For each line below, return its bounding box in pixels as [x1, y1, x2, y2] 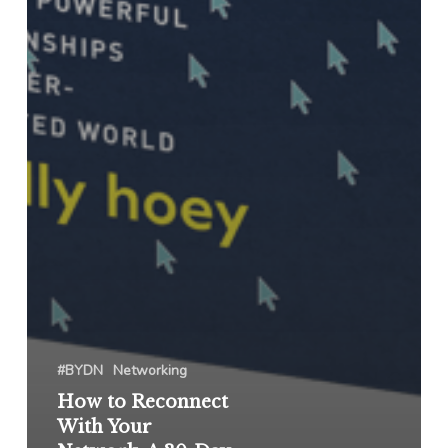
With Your [56, 416, 152, 439]
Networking [112, 361, 187, 381]
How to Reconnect [56, 391, 228, 414]
